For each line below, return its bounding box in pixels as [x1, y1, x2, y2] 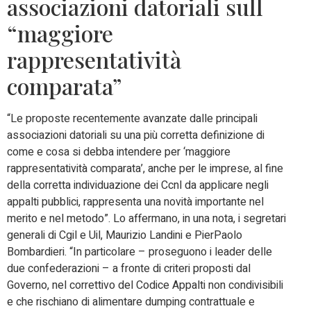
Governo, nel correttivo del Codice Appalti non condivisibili [7, 276, 283, 294]
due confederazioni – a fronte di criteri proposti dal [7, 260, 251, 277]
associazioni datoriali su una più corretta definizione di [7, 126, 264, 144]
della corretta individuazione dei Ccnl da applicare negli [7, 176, 269, 194]
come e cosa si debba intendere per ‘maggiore [7, 143, 230, 160]
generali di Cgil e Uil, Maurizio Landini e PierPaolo [7, 226, 242, 244]
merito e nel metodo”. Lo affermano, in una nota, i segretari [7, 210, 286, 227]
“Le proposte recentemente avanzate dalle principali [7, 110, 258, 127]
